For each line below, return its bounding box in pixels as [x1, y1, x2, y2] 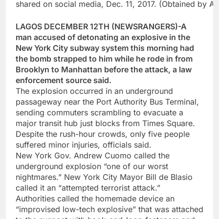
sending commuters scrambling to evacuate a [16, 108, 183, 118]
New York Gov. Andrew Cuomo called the [16, 151, 170, 161]
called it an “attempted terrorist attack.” [16, 183, 160, 193]
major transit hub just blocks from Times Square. [16, 118, 195, 129]
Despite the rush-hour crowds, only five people [16, 129, 190, 139]
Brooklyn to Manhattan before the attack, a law [16, 65, 192, 75]
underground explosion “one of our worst [16, 161, 168, 172]
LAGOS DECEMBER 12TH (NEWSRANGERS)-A [16, 22, 187, 32]
